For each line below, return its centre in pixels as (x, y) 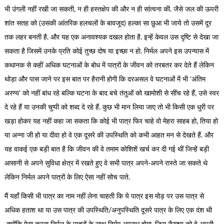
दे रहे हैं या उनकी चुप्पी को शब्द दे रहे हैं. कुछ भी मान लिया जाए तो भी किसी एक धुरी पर (109, 107)
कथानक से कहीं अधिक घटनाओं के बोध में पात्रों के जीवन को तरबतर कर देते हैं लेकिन (109, 65)
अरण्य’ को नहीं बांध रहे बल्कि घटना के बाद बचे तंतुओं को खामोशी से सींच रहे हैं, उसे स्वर (111, 93)
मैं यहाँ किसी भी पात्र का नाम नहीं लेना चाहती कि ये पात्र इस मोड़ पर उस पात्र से (104, 197)
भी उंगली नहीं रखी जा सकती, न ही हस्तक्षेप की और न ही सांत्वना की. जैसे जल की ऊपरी (111, 9)
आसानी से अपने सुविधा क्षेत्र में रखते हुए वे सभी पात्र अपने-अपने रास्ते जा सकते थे (106, 163)
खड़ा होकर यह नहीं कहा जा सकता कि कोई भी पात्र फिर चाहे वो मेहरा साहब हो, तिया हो (111, 121)
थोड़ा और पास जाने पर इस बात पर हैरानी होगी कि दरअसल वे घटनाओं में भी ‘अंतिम (105, 79)
